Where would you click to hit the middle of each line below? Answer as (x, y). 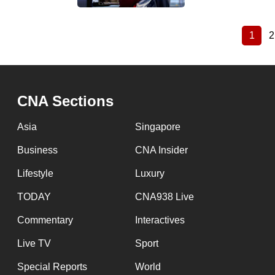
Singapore (157, 127)
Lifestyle (35, 173)
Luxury (149, 173)
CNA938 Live (164, 197)
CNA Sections (65, 101)
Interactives (160, 220)
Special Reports (52, 267)
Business (37, 150)
